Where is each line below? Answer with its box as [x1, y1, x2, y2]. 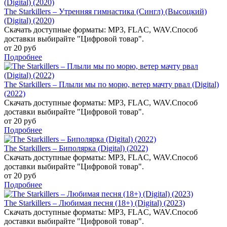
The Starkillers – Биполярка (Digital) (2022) [4, 143, 148, 153]
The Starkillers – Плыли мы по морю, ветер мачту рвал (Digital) [4, 80, 219, 89]
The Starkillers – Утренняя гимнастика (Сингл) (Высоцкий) [4, 7, 207, 16]
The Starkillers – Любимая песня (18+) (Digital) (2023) [4, 198, 185, 207]
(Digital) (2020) [4, 16, 54, 25]
